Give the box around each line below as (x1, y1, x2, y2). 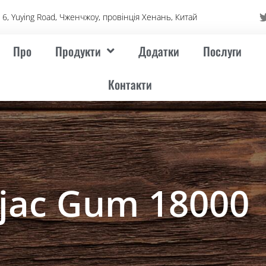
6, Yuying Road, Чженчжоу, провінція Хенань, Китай (2, 11, 198, 23)
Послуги (203, 42, 242, 60)
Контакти (108, 75, 153, 93)
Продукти (55, 42, 102, 60)
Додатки (138, 42, 180, 60)
